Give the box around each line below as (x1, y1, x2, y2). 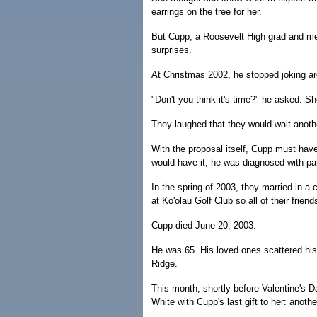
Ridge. (151, 258, 178, 269)
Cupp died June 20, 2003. (151, 220, 256, 231)
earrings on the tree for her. (151, 6, 262, 17)
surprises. (151, 45, 192, 55)
